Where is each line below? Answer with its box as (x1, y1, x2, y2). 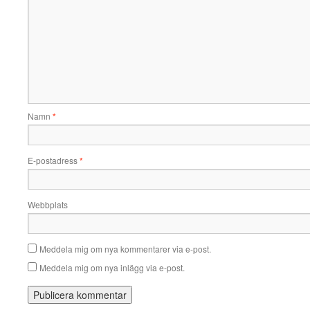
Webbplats (28, 198, 68, 210)
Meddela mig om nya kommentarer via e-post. (39, 242, 211, 255)
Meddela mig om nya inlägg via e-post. (39, 261, 185, 273)
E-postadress (28, 154, 80, 166)
